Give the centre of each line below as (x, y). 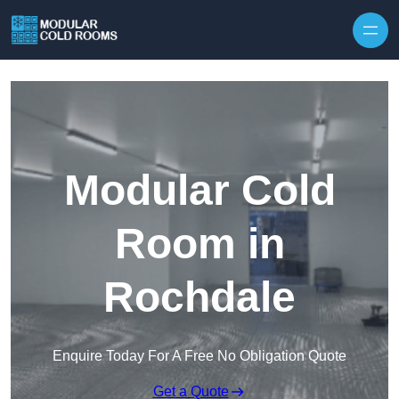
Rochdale (199, 297)
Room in (199, 244)
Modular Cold (199, 191)
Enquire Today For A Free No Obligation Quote (199, 356)
